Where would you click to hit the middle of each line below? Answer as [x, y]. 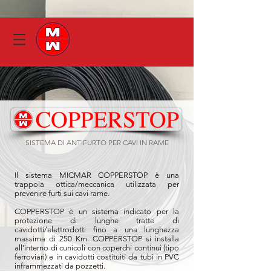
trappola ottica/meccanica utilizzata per [97, 184]
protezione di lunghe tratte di [97, 220]
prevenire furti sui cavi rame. [62, 193]
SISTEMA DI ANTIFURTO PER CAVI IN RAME [97, 142]
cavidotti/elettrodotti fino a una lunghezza [97, 230]
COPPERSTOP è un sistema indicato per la [97, 211]
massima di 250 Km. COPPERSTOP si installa [97, 239]
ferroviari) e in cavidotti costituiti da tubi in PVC [97, 257]
